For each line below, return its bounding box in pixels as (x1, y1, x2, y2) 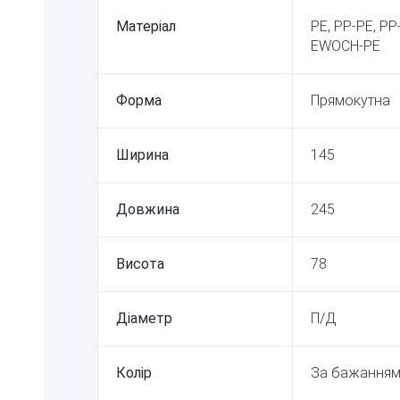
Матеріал (116, 17, 176, 35)
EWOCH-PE (311, 37, 380, 54)
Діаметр (116, 309, 172, 327)
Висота (116, 254, 164, 272)
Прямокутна (311, 91, 390, 109)
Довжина (116, 200, 179, 218)
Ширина (116, 146, 169, 163)
